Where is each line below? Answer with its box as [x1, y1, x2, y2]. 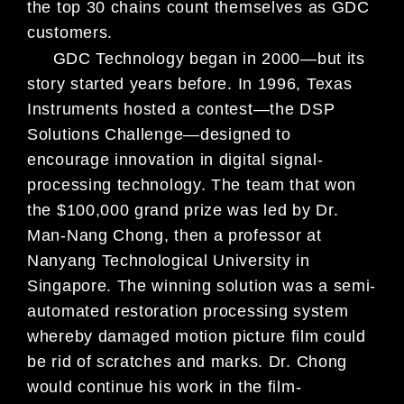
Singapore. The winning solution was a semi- [27, 277, 377, 296]
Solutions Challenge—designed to [27, 125, 291, 144]
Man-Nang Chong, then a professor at [27, 226, 322, 245]
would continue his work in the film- [27, 378, 302, 397]
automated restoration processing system [27, 302, 349, 321]
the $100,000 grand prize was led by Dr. [27, 201, 339, 220]
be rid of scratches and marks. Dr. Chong [27, 353, 348, 372]
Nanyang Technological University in [27, 252, 310, 271]
